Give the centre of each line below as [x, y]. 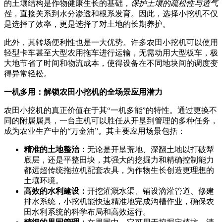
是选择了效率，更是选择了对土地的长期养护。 [87, 24]
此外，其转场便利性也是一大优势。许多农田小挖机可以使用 [111, 42]
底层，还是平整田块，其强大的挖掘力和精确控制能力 [119, 160]
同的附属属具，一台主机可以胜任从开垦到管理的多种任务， [111, 120]
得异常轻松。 [28, 73]
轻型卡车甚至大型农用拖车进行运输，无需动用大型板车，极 [111, 53]
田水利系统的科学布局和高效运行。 [87, 212]
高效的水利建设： [55, 191]
